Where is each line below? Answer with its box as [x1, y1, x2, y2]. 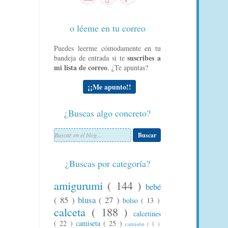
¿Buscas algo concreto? [64, 106, 151, 119]
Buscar [137, 130, 156, 139]
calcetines [133, 208, 161, 218]
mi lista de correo [54, 62, 107, 73]
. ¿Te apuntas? [107, 62, 148, 72]
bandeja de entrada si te [54, 52, 128, 63]
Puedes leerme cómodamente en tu [54, 43, 161, 53]
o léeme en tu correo [69, 21, 146, 34]
